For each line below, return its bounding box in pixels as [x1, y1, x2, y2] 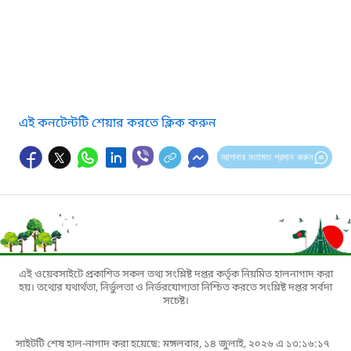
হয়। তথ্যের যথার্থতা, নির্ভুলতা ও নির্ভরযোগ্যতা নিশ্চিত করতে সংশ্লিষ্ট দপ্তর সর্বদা [19, 280, 332, 295]
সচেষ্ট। [162, 294, 189, 308]
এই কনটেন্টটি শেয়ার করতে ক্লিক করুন [19, 114, 216, 132]
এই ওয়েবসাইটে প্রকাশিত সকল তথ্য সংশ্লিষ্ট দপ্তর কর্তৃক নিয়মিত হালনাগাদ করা [18, 267, 333, 281]
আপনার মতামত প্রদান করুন [220, 150, 313, 163]
